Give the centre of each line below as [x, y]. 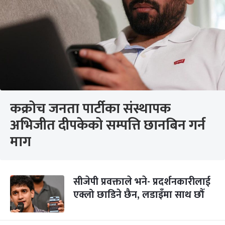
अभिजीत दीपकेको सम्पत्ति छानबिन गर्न [108, 125]
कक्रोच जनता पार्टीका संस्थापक [90, 109]
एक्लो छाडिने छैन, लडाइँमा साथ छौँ [139, 195]
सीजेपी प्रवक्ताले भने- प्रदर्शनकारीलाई [142, 182]
